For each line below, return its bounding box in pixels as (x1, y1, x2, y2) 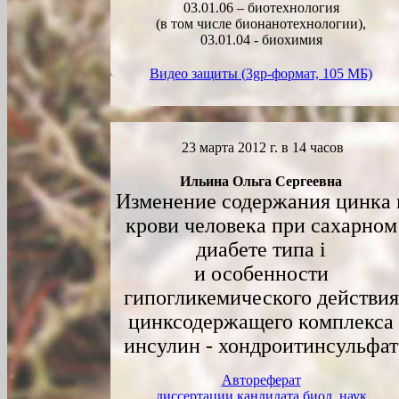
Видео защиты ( (150, 66, 246, 81)
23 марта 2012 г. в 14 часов (178, 140, 344, 155)
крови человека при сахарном (125, 214, 397, 237)
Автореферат (221, 372, 301, 387)
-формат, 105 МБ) (267, 66, 372, 81)
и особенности (193, 262, 329, 285)
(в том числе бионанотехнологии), (156, 16, 366, 31)
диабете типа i (196, 238, 326, 261)
